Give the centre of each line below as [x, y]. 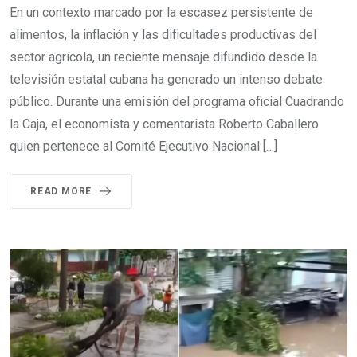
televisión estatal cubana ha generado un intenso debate [166, 79]
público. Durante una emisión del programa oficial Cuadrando [177, 102]
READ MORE [61, 191]
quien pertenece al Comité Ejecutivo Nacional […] [143, 146]
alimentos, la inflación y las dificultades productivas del [163, 35]
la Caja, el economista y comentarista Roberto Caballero [164, 124]
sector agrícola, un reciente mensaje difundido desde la [163, 57]
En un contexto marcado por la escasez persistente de [161, 12]
